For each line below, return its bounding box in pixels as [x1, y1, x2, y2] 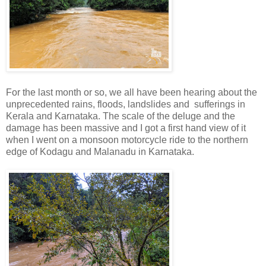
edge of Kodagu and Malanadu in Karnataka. [6, 146, 194, 157]
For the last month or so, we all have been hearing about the [6, 87, 257, 97]
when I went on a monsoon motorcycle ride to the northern [6, 134, 248, 145]
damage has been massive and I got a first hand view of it [6, 122, 246, 133]
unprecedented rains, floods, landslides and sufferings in [6, 99, 245, 109]
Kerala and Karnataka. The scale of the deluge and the [6, 110, 235, 121]
